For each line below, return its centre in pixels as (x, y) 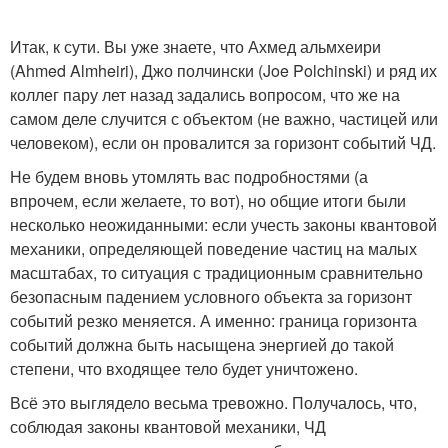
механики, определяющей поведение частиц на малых (213, 248)
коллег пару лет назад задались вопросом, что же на (205, 94)
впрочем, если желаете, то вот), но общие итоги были (208, 200)
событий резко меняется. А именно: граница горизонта (213, 320)
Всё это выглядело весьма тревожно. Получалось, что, (213, 402)
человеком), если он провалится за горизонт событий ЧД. (223, 142)
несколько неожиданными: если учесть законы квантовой (223, 224)
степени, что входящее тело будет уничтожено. (184, 368)
